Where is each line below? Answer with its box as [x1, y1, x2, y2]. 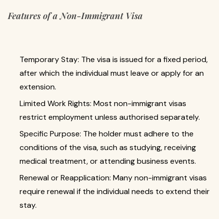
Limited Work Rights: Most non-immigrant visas [20, 98, 186, 109]
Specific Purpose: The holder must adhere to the [20, 129, 194, 139]
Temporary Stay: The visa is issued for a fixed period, [20, 54, 208, 65]
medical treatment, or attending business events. [20, 156, 196, 166]
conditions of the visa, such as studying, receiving [20, 142, 196, 153]
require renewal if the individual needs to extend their [20, 186, 210, 197]
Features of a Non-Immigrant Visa [8, 10, 143, 22]
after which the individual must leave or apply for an [20, 68, 204, 78]
